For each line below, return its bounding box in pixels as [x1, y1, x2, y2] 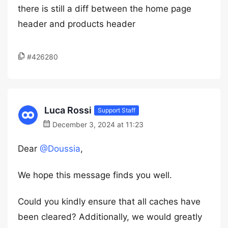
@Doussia [40, 144, 80, 154]
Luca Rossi [44, 105, 92, 116]
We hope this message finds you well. [18, 170, 172, 180]
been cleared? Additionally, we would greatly [18, 212, 202, 222]
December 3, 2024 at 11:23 [50, 120, 144, 129]
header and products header [18, 19, 135, 29]
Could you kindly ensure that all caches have [18, 196, 201, 207]
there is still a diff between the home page [18, 4, 191, 14]
